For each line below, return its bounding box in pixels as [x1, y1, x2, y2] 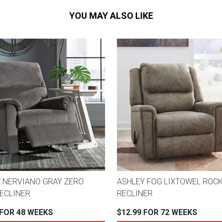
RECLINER [117, 189, 153, 199]
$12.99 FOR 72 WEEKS [117, 208, 197, 218]
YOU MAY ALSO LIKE [69, 10, 153, 21]
